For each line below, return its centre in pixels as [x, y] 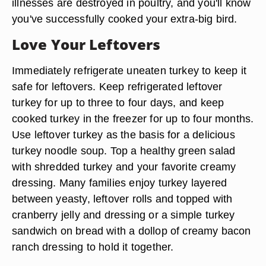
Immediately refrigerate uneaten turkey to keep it [129, 70]
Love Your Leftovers [86, 44]
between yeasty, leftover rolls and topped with [122, 199]
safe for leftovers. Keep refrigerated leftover [117, 86]
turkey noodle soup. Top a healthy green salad [124, 151]
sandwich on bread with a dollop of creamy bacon [132, 231]
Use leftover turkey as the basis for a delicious [123, 134]
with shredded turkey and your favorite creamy [124, 167]
